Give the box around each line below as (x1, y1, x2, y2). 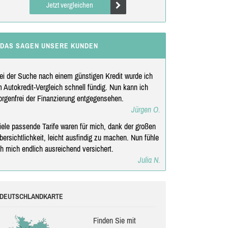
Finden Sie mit (93, 215, 136, 225)
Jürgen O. (131, 104, 160, 114)
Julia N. (137, 155, 160, 164)
